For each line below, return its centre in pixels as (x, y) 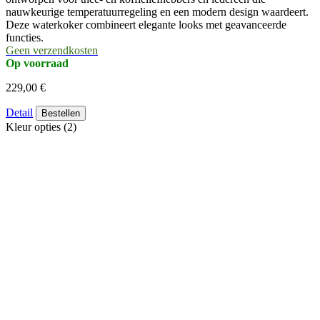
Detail (19, 112)
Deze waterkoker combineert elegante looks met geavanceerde (146, 24)
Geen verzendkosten (52, 50)
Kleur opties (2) (41, 126)
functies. (25, 37)
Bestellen (61, 113)
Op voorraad (37, 63)
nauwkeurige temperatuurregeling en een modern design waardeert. (157, 11)
